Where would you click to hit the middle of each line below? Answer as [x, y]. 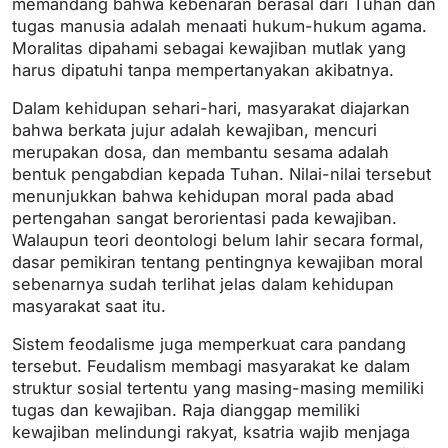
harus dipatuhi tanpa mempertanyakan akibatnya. [203, 70]
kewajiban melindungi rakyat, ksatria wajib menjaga [211, 432]
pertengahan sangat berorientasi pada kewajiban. [204, 218]
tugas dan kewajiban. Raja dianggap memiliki [186, 410]
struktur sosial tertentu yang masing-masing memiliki [218, 388]
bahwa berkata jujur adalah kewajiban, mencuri [194, 130]
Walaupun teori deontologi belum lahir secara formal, [218, 240]
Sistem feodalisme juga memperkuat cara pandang [209, 344]
